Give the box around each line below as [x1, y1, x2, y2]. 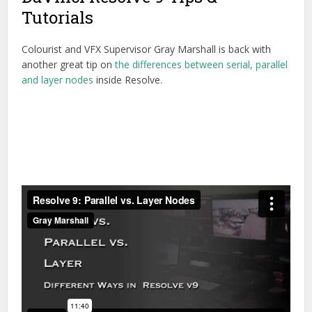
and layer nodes [22, 72, 94, 86]
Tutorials [22, 6, 94, 29]
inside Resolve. [93, 72, 163, 86]
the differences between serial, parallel [115, 57, 288, 71]
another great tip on [22, 57, 116, 71]
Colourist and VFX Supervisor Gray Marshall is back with [22, 42, 272, 56]
